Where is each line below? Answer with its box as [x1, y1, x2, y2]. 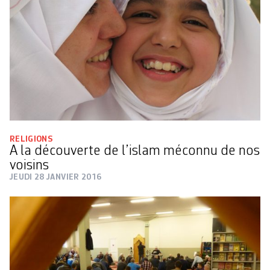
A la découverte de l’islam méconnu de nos [10, 144, 260, 159]
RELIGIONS [10, 135, 53, 144]
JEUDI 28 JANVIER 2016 [10, 173, 102, 182]
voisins [10, 159, 49, 174]
